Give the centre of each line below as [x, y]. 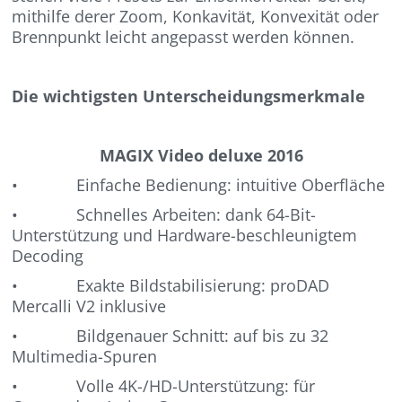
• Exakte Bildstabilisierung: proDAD [171, 285]
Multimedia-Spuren [85, 356]
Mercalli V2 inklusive [89, 306]
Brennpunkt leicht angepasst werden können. [184, 36]
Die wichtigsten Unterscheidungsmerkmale [189, 96]
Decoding [48, 255]
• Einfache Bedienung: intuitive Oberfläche [199, 184]
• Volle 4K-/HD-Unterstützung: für [164, 385]
